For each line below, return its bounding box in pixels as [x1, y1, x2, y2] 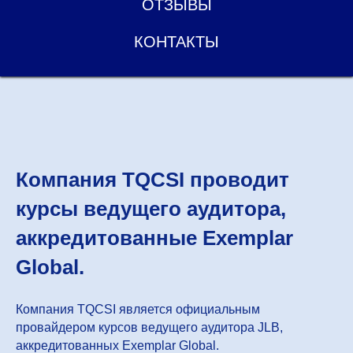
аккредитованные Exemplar [16, 226, 293, 250]
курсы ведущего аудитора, [16, 197, 286, 221]
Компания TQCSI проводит [16, 168, 289, 191]
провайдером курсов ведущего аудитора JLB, [16, 321, 283, 334]
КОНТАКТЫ [134, 33, 219, 50]
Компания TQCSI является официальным [16, 303, 260, 316]
